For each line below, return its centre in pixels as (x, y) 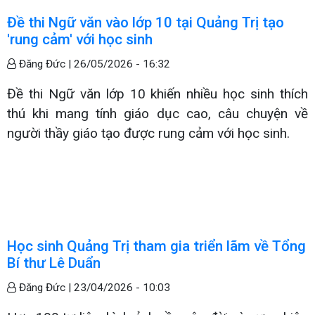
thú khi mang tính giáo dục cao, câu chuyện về (157, 113)
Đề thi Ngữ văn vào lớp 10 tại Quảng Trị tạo (146, 22)
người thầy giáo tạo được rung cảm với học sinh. (148, 133)
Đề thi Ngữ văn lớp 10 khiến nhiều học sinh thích (157, 94)
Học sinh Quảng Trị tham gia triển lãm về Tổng (156, 246)
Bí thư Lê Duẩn (54, 263)
